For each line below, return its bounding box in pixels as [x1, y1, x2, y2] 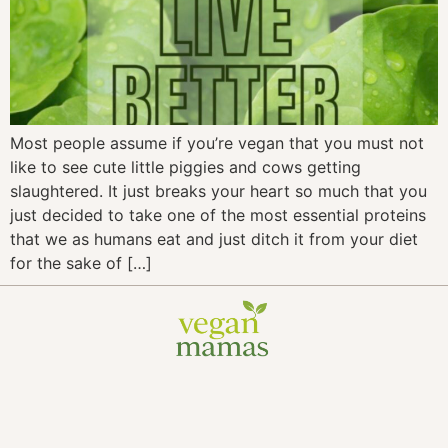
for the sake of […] [10, 253, 152, 274]
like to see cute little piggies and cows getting [10, 157, 361, 178]
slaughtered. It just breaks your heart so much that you [10, 181, 427, 202]
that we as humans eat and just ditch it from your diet [10, 229, 418, 250]
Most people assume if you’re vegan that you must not [10, 133, 424, 154]
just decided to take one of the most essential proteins [10, 205, 426, 226]
